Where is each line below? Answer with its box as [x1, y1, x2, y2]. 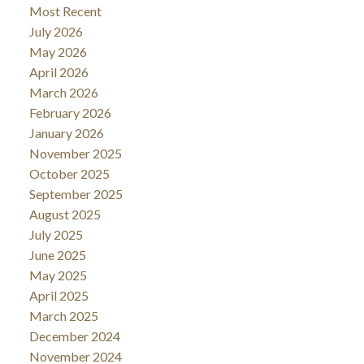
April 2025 [28, 287, 89, 303]
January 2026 [28, 124, 104, 141]
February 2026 [28, 104, 111, 120]
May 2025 [28, 266, 87, 283]
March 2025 [28, 307, 98, 323]
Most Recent [28, 2, 102, 19]
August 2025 [28, 206, 101, 222]
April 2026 [28, 63, 89, 80]
